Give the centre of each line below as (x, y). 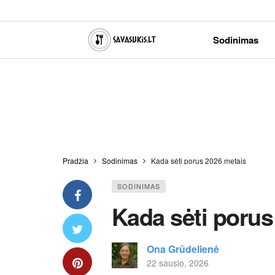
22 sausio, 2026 (178, 263)
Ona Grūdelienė (183, 249)
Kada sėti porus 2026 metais (199, 161)
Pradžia (76, 161)
